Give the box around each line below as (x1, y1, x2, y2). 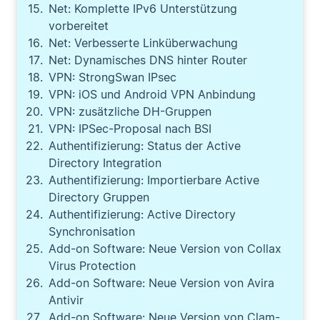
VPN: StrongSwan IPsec (49, 70, 176, 84)
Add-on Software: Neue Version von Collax (49, 241, 281, 256)
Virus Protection (49, 259, 136, 273)
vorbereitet (49, 19, 109, 33)
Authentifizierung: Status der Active (49, 139, 241, 153)
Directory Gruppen (49, 190, 149, 204)
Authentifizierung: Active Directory (49, 207, 236, 221)
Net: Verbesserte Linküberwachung (49, 36, 238, 50)
